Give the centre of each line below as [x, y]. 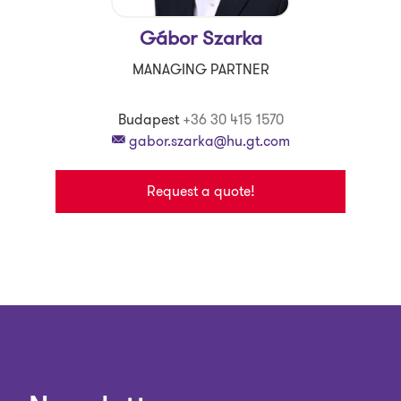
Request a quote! [200, 191]
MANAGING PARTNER [200, 69]
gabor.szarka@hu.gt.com [208, 141]
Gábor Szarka [200, 38]
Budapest [148, 119]
